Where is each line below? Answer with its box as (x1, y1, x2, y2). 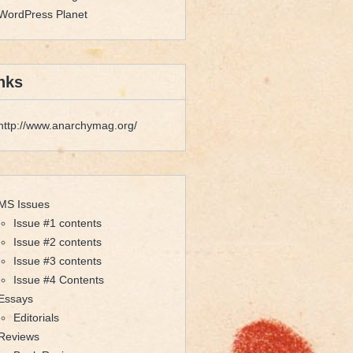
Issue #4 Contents (13, 273, 105, 286)
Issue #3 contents (13, 254, 102, 267)
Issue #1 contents (13, 216, 102, 229)
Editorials (13, 310, 60, 324)
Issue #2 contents (13, 235, 102, 248)
